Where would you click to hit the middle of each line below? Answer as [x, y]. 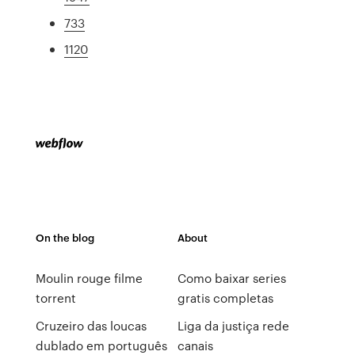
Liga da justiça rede [233, 326]
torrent [55, 298]
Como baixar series [231, 278]
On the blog [65, 237]
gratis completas [225, 298]
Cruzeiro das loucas [91, 326]
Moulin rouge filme [89, 278]
